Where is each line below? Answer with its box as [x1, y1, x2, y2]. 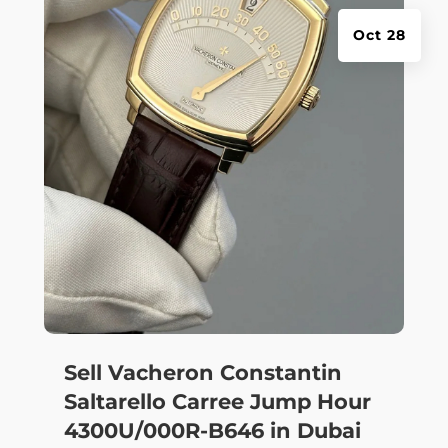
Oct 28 [353, 25, 407, 44]
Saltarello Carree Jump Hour [63, 389, 371, 415]
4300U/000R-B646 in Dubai [63, 418, 361, 444]
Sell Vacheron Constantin [63, 360, 342, 386]
